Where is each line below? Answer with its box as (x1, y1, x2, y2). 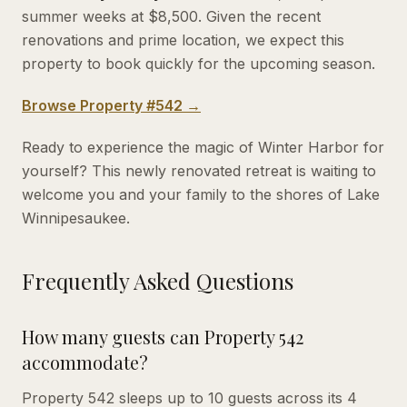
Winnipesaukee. (22, 208, 130, 227)
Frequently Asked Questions (22, 265, 293, 295)
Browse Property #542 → (22, 95, 201, 114)
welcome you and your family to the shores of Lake (22, 184, 380, 203)
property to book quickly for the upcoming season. (22, 54, 375, 73)
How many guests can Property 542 (22, 323, 303, 349)
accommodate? (22, 349, 148, 374)
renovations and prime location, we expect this (22, 30, 344, 49)
